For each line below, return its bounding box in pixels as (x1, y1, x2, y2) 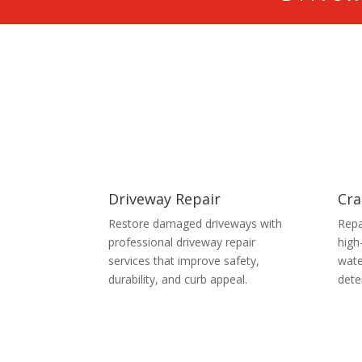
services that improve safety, (108, 252, 260, 268)
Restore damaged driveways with (108, 215, 283, 231)
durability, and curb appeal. (108, 271, 248, 287)
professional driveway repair (108, 234, 256, 250)
